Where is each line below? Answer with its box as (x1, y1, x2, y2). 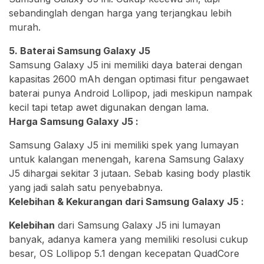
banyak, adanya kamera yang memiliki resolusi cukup (9, 233, 248, 246)
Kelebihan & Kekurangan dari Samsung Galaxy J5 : (9, 196, 244, 208)
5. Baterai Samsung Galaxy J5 (9, 45, 150, 57)
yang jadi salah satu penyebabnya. (9, 181, 163, 194)
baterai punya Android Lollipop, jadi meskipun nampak (9, 87, 252, 100)
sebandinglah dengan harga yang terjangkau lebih (9, 7, 232, 19)
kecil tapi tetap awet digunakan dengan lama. (9, 101, 209, 114)
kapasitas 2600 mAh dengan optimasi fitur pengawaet (9, 73, 249, 85)
